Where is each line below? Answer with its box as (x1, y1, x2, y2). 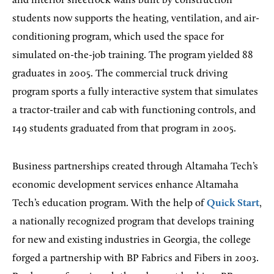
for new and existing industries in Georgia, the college (12, 234, 251, 245)
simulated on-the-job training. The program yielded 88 (12, 50, 253, 61)
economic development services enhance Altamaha (12, 179, 239, 190)
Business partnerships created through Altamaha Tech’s (12, 161, 258, 172)
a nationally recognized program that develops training (12, 216, 254, 227)
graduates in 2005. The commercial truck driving (12, 68, 228, 79)
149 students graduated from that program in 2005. (12, 123, 236, 134)
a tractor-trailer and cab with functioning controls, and (12, 105, 256, 116)
